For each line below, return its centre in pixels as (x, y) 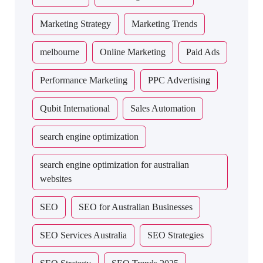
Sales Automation (163, 108)
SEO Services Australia (83, 235)
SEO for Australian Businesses (136, 207)
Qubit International (75, 108)
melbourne (60, 52)
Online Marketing (133, 52)
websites (56, 179)
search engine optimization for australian (114, 165)
